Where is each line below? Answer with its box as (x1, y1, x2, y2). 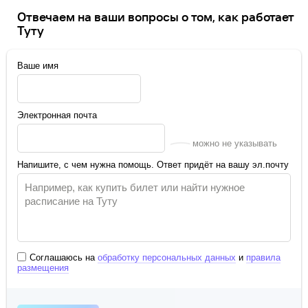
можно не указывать (192, 138, 277, 148)
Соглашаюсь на (30, 252, 98, 263)
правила (246, 252, 280, 263)
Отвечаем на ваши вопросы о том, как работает (17, 9, 294, 25)
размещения (17, 263, 69, 273)
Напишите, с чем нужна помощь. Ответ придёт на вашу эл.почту (17, 159, 289, 170)
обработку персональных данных (98, 252, 236, 263)
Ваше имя (17, 60, 58, 71)
